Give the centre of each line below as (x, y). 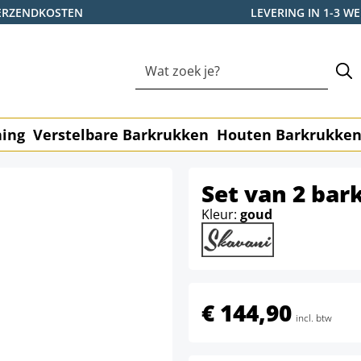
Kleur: (221, 214)
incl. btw (314, 318)
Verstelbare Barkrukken (121, 135)
